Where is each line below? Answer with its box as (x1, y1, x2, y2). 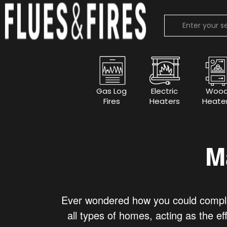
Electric (151, 86, 178, 96)
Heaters (149, 96, 180, 106)
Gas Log (96, 86, 127, 96)
